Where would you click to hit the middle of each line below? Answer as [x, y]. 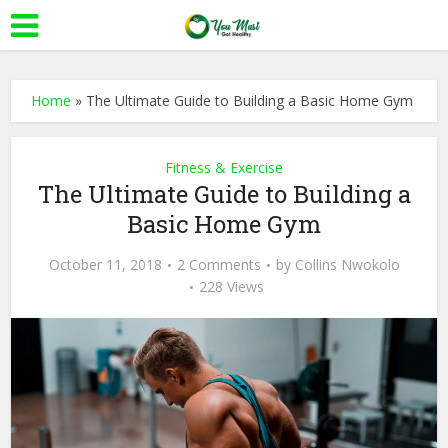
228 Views [231, 286]
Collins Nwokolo [347, 264]
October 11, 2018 [105, 264]
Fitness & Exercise [224, 167]
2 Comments [218, 264]
